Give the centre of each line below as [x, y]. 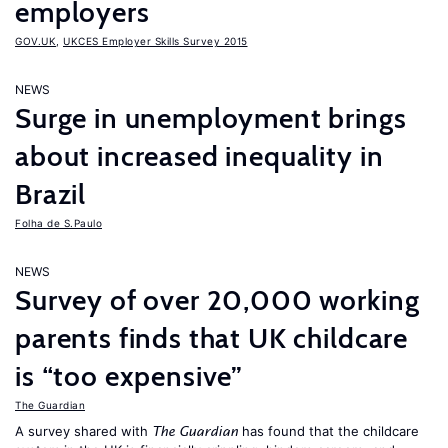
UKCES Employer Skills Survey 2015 [155, 41]
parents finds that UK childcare [212, 338]
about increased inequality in [199, 156]
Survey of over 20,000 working [217, 300]
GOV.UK [35, 41]
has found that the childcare [328, 431]
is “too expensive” [129, 376]
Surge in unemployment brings [211, 118]
